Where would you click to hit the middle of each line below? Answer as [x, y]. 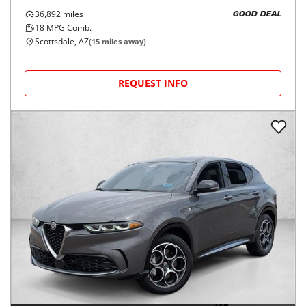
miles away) [123, 41]
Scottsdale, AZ [62, 41]
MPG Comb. [68, 28]
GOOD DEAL [257, 14]
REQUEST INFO [153, 83]
